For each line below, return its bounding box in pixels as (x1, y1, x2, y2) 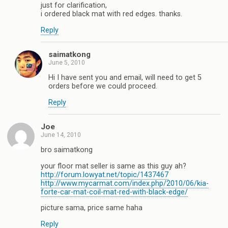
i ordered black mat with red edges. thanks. (41, 10, 182, 19)
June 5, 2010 (48, 59, 85, 66)
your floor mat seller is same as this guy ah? (41, 161, 186, 170)
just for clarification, (41, 1, 107, 10)
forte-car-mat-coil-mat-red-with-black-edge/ (41, 187, 188, 196)
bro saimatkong (41, 146, 93, 155)
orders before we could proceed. (48, 82, 157, 91)
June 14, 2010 (41, 131, 81, 139)
